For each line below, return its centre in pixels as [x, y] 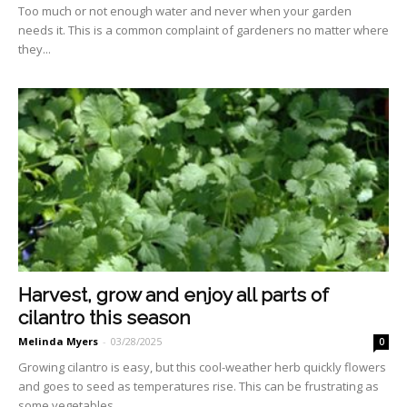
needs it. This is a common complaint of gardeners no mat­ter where [203, 30]
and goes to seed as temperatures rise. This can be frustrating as [199, 386]
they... [35, 50]
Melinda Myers [58, 341]
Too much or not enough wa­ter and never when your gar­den [185, 11]
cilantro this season [104, 317]
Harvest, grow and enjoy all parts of [174, 294]
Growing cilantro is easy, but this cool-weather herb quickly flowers [202, 367]
